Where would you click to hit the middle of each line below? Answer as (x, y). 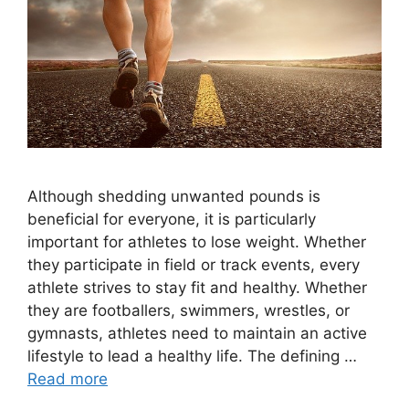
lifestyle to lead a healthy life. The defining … (192, 357)
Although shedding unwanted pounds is (174, 197)
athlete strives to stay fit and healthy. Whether (197, 288)
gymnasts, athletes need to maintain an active (197, 334)
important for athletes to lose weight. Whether (197, 242)
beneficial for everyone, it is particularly (172, 220)
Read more (68, 379)
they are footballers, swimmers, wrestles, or (189, 311)
